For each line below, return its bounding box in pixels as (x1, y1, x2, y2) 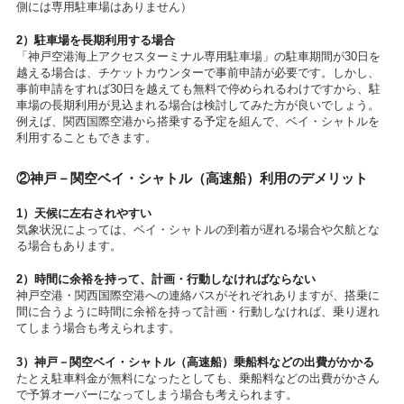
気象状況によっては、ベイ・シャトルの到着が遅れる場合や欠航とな (15, 222, 380, 236)
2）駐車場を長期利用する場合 (15, 33, 175, 48)
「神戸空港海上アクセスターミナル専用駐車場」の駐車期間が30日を (15, 50, 381, 64)
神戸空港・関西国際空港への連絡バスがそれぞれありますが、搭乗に (15, 289, 380, 303)
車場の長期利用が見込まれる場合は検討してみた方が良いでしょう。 (15, 98, 380, 113)
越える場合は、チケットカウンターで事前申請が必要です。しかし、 (15, 66, 380, 80)
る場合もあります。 (15, 238, 122, 252)
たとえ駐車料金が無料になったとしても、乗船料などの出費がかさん (15, 371, 380, 385)
